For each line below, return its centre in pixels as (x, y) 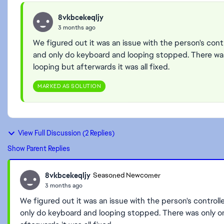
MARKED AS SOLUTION (69, 86)
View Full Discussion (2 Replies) (66, 133)
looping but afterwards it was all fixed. (101, 67)
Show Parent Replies (39, 148)
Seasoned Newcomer (127, 175)
